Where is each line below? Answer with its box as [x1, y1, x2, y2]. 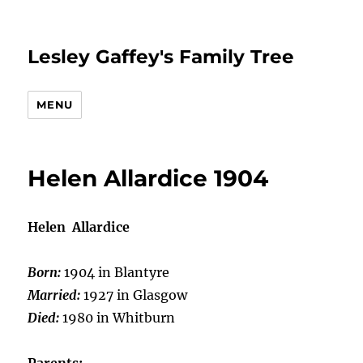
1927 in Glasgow [83, 287, 188, 303]
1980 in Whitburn [62, 310, 176, 326]
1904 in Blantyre [64, 264, 170, 280]
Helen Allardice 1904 [28, 164, 269, 192]
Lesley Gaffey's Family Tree [28, 45, 295, 68]
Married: [28, 287, 84, 303]
